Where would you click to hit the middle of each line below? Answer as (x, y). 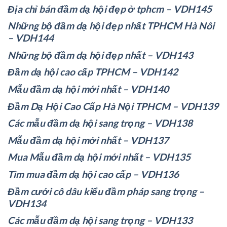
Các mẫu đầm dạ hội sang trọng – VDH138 (100, 123)
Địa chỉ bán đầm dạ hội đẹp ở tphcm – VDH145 (110, 9)
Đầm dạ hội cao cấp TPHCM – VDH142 (93, 72)
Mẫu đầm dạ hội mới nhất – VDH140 (89, 89)
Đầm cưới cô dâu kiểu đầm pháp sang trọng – (106, 191)
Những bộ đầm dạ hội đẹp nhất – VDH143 (100, 55)
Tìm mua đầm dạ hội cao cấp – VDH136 (93, 174)
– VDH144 (31, 38)
